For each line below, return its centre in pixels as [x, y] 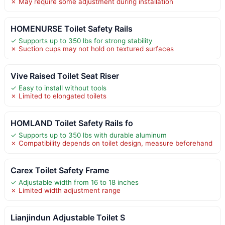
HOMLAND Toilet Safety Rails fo [72, 123]
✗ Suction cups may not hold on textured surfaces [92, 48]
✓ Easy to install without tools [59, 88]
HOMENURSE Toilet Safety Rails [72, 28]
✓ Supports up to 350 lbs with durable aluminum [89, 135]
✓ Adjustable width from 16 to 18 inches [75, 182]
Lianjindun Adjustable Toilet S [68, 217]
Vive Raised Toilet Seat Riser [65, 76]
